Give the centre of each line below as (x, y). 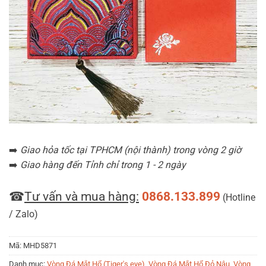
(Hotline (238, 197)
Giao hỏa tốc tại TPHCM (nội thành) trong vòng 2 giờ (131, 150)
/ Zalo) (23, 214)
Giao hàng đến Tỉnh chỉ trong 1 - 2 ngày (103, 165)
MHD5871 (40, 246)
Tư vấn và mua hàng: (82, 197)
